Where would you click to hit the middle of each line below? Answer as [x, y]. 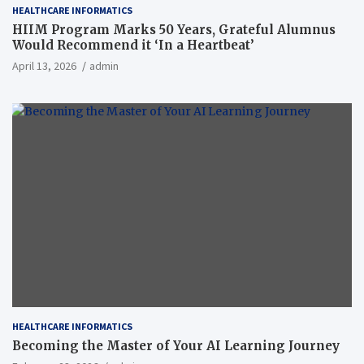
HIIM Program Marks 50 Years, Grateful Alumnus [174, 30]
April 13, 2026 [44, 66]
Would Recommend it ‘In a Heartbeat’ [133, 45]
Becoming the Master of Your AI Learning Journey [176, 345]
